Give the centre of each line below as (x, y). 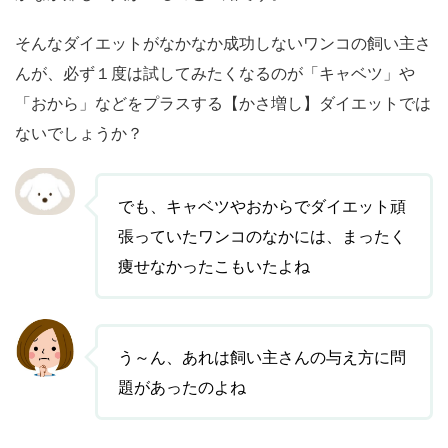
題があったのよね (182, 387)
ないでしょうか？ (79, 133)
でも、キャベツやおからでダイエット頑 (262, 206)
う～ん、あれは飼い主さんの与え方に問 (262, 357)
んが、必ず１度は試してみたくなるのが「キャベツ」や (215, 73)
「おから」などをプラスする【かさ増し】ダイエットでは (223, 103)
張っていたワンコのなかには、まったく (262, 236)
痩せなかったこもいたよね (214, 266)
